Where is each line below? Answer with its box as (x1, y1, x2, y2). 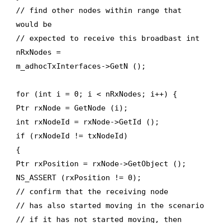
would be (16, 19, 52, 29)
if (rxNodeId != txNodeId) (16, 131, 128, 140)
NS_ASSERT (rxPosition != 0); (16, 173, 142, 182)
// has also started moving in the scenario (16, 201, 205, 210)
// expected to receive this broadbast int (16, 33, 200, 43)
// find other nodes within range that (16, 5, 182, 15)
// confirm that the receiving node (16, 187, 169, 196)
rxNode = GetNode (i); (29, 103, 128, 112)
